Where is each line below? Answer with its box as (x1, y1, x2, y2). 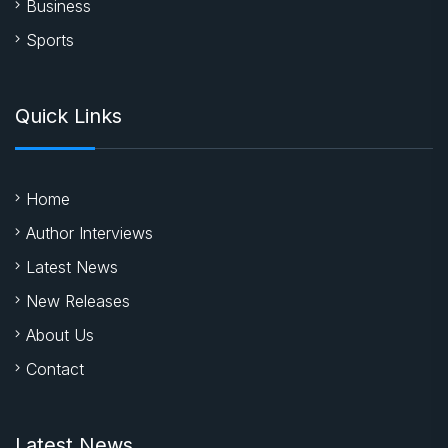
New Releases (26, 291, 130, 312)
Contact (26, 359, 84, 380)
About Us (26, 325, 94, 346)
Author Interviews (26, 223, 153, 244)
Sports (26, 30, 74, 51)
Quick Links (15, 104, 122, 129)
